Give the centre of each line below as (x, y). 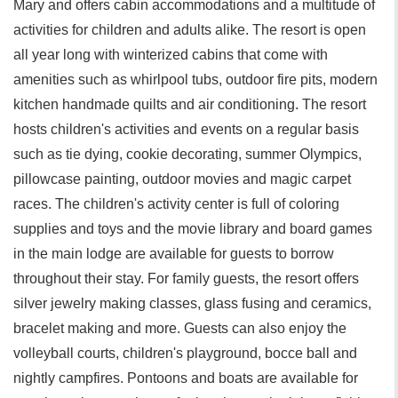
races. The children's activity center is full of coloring (176, 204)
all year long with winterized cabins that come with (171, 55)
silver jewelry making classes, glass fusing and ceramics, (192, 303)
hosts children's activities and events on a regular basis (186, 129)
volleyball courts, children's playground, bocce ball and (185, 353)
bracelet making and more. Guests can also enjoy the (180, 328)
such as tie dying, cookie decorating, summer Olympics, (187, 154)
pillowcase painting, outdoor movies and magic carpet (182, 179)
